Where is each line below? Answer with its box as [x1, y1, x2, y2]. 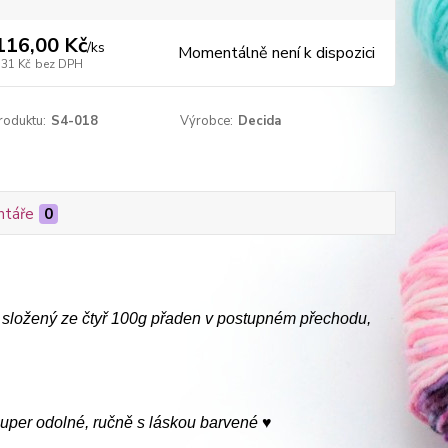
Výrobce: [180, 112, 234, 130]
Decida [238, 112, 282, 130]
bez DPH [34, 56, 83, 72]
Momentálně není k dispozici [177, 42, 375, 64]
